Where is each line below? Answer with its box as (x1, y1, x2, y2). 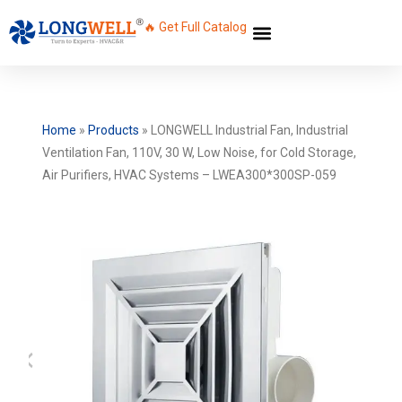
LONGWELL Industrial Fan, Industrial (150, 123, 348, 137)
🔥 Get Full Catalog (144, 20, 247, 34)
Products (87, 123, 139, 137)
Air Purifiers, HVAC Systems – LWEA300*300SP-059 (41, 168, 336, 182)
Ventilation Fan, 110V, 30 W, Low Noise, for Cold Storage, (41, 145, 356, 160)
